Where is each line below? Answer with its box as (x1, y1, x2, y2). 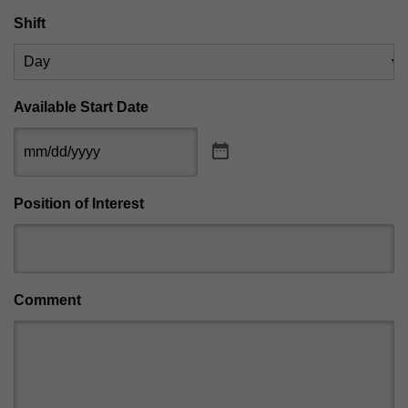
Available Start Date (14, 98, 148, 115)
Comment (14, 291, 81, 308)
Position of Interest (14, 195, 144, 211)
